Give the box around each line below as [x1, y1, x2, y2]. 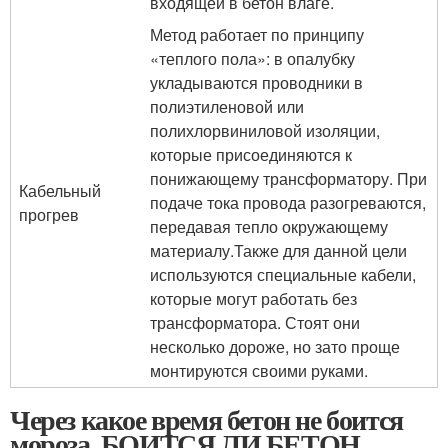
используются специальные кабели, [150, 262, 416, 286]
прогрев [19, 202, 79, 226]
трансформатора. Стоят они [150, 310, 360, 334]
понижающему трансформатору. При [150, 166, 427, 190]
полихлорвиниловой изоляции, [150, 118, 380, 142]
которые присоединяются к [150, 142, 352, 166]
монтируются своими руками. [150, 358, 368, 382]
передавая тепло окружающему [150, 214, 388, 238]
